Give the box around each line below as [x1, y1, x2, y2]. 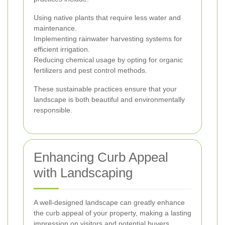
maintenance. [34, 24, 77, 33]
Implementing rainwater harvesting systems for [34, 35, 182, 43]
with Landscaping [34, 165, 133, 181]
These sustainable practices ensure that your [34, 85, 177, 93]
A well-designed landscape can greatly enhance [34, 198, 185, 207]
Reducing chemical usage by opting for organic [34, 56, 183, 64]
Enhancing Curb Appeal [34, 150, 168, 165]
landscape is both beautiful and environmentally [34, 95, 185, 104]
